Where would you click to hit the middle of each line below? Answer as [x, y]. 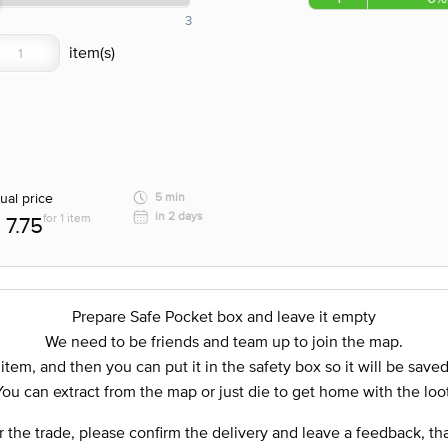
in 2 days [179, 216]
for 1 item [67, 218]
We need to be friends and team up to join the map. [224, 341]
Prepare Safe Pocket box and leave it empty [224, 316]
